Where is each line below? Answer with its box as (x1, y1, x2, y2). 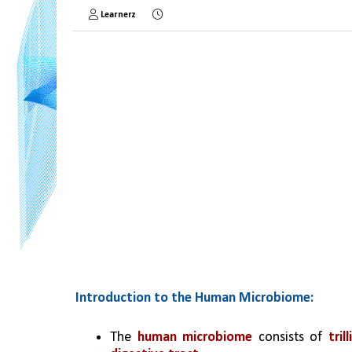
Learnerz (101, 10, 136, 20)
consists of (252, 330, 328, 345)
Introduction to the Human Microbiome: (75, 291, 313, 306)
